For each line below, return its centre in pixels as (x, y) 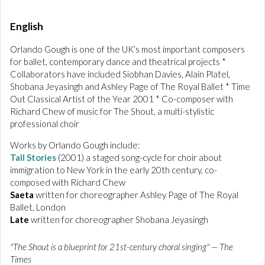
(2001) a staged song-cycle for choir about (139, 157)
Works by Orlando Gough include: (75, 145)
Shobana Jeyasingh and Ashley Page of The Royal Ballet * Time (130, 86)
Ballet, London (38, 207)
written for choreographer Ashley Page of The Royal (136, 195)
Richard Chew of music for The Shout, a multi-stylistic (112, 111)
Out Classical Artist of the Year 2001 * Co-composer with (122, 99)
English (27, 26)
